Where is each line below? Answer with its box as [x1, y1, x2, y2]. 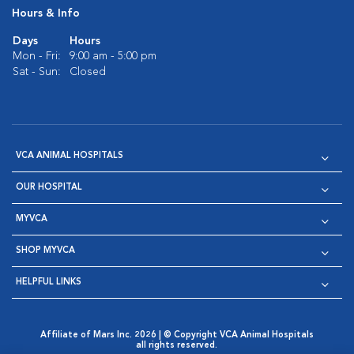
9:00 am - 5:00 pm [70, 51, 156, 62]
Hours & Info [12, 8, 80, 19]
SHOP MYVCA [16, 247, 75, 255]
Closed [70, 66, 106, 77]
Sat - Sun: [13, 66, 61, 77]
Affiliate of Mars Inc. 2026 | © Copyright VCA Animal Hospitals [40, 331, 314, 340]
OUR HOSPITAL [16, 183, 82, 192]
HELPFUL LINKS [16, 278, 81, 287]
